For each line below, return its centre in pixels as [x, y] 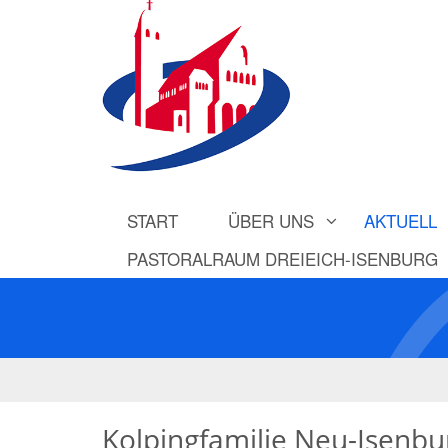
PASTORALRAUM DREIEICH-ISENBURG [282, 258]
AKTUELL [400, 220]
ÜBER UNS [271, 220]
